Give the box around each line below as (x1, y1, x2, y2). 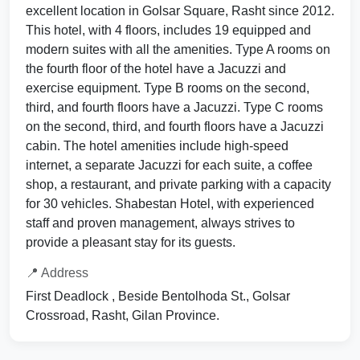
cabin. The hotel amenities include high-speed (26, 139, 288, 153)
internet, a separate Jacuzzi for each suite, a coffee (26, 158, 313, 173)
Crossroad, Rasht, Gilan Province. (26, 309, 219, 323)
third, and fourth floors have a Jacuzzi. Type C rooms (26, 100, 323, 115)
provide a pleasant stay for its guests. (26, 235, 235, 250)
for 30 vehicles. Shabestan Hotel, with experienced (26, 197, 314, 211)
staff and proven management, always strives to (26, 216, 295, 231)
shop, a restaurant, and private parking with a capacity (26, 178, 331, 192)
